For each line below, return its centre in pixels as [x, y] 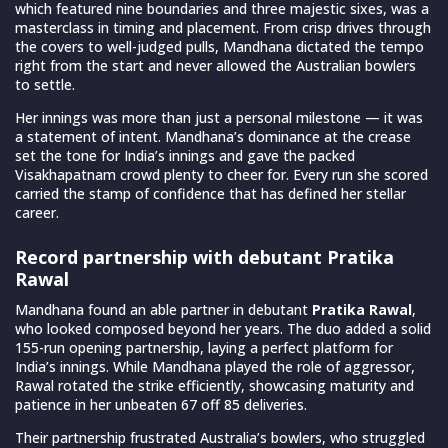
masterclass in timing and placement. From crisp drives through [223, 27]
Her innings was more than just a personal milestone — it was [219, 117]
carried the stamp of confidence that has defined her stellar [210, 193]
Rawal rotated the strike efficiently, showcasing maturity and [214, 385]
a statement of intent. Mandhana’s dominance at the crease [213, 136]
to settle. [45, 84]
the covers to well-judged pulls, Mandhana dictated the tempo [219, 46]
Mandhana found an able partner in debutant [163, 309]
